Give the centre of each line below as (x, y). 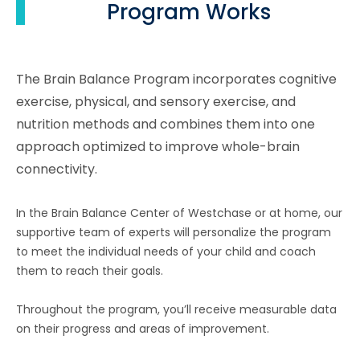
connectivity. (57, 169)
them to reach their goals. (91, 270)
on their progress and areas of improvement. (143, 328)
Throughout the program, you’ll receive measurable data (176, 309)
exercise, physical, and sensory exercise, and (156, 101)
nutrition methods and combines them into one (166, 124)
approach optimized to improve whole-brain (158, 146)
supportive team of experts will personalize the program (174, 232)
